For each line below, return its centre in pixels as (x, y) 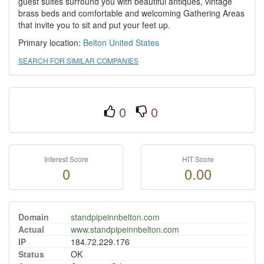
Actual (31, 229)
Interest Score (66, 159)
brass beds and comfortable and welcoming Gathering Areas (131, 13)
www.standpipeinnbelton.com (125, 229)
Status (31, 254)
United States (134, 42)
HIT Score (198, 159)
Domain (34, 217)
